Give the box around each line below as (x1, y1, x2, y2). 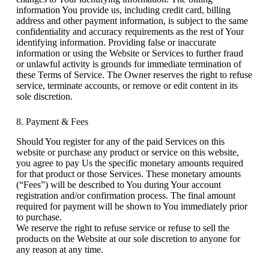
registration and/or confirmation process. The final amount (16, 190, 235, 201)
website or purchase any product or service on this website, (16, 147, 239, 158)
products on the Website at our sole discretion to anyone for (16, 234, 240, 244)
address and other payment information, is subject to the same (16, 16, 248, 26)
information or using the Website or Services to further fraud (16, 48, 243, 59)
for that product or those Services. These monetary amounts (16, 169, 241, 180)
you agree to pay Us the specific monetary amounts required (16, 158, 243, 169)
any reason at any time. (16, 244, 103, 255)
